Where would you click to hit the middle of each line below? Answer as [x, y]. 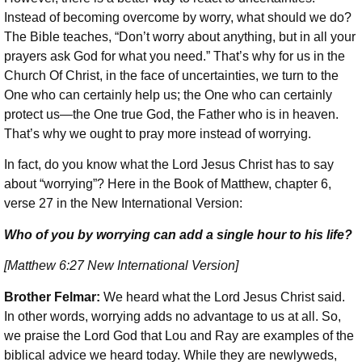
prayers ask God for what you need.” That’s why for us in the [175, 57]
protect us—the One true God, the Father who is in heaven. [171, 115]
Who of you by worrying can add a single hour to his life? [178, 234]
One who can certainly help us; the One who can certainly [168, 95]
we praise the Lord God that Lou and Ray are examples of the [179, 335]
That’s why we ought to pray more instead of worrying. [158, 134]
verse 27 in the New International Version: [125, 204]
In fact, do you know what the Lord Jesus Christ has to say [169, 165]
